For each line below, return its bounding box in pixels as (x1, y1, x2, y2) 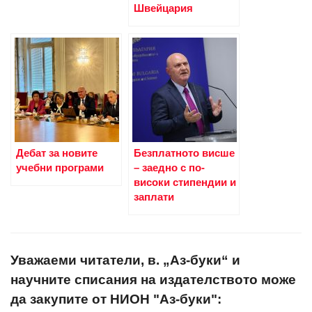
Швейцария (134, 1, 193, 14)
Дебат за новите (16, 146, 97, 159)
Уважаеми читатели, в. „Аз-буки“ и (10, 253, 240, 268)
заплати (134, 190, 174, 203)
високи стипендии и (134, 175, 236, 188)
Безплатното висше (134, 146, 235, 159)
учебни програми (16, 161, 104, 173)
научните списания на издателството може (10, 272, 296, 288)
